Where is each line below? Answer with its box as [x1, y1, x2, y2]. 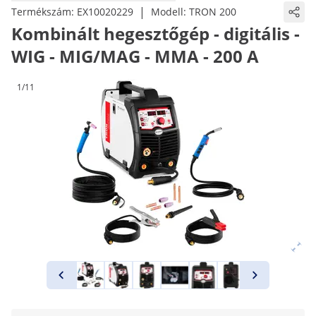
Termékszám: [11, 5, 77, 18]
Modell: [151, 5, 189, 18]
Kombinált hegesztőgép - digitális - [11, 22, 300, 45]
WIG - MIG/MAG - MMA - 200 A [11, 44, 259, 68]
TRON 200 [189, 5, 236, 18]
